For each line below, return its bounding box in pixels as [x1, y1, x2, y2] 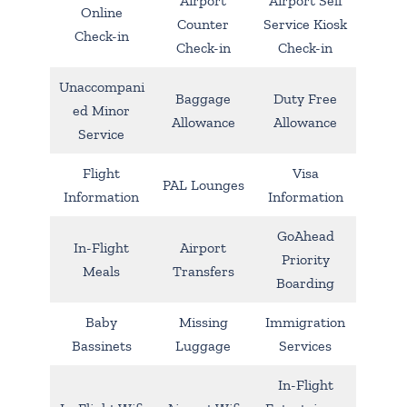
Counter [177, 15, 229, 33]
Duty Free [273, 89, 337, 107]
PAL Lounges [162, 175, 244, 194]
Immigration [265, 313, 345, 331]
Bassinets [71, 336, 132, 354]
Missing [178, 313, 228, 331]
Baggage [175, 89, 231, 107]
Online [80, 3, 123, 21]
